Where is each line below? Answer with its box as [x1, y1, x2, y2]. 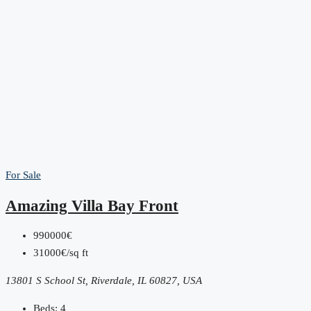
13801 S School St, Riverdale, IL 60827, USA [6, 275, 202, 287]
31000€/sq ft [33, 247, 88, 259]
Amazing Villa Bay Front [6, 196, 178, 215]
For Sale [6, 169, 41, 181]
